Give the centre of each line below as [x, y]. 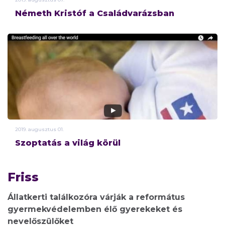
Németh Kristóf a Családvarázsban [95, 13]
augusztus [42, 129]
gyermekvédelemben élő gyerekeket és [95, 209]
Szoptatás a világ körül [68, 143]
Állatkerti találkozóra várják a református [96, 197]
